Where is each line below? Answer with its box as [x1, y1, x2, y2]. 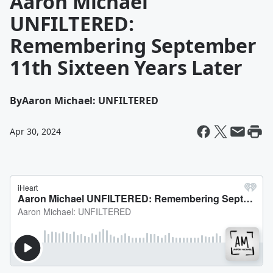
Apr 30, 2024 [10, 126, 61, 137]
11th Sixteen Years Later [10, 54, 243, 80]
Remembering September [10, 32, 257, 58]
